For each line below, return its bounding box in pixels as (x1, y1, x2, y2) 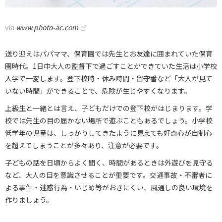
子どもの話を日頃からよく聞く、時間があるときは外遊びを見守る (5, 157, 213, 167)
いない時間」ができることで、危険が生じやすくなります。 (5, 85, 191, 96)
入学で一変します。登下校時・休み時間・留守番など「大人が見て (5, 73, 213, 83)
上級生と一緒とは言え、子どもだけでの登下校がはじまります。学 (5, 103, 213, 113)
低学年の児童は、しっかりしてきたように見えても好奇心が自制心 (5, 127, 212, 138)
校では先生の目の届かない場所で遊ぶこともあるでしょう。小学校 (5, 115, 213, 125)
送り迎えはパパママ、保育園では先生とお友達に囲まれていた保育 (5, 48, 213, 58)
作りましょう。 (5, 194, 53, 205)
